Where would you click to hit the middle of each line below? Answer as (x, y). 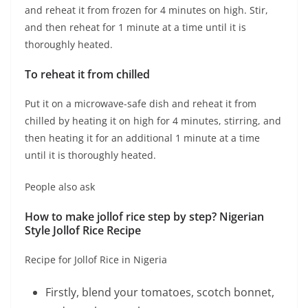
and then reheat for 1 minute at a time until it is (135, 27)
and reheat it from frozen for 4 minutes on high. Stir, (146, 10)
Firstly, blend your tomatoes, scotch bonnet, (160, 293)
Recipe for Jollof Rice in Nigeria (96, 260)
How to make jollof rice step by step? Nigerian (144, 217)
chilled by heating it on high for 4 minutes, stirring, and (153, 121)
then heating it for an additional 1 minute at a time (142, 138)
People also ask (60, 187)
